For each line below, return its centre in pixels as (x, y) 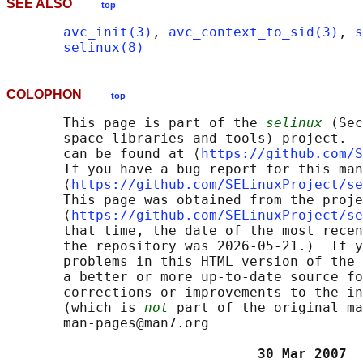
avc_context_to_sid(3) (254, 32)
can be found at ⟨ (104, 154)
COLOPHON (59, 95)
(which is (75, 308)
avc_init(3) (108, 32)
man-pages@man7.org (108, 323)
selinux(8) (104, 48)
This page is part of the (136, 123)
